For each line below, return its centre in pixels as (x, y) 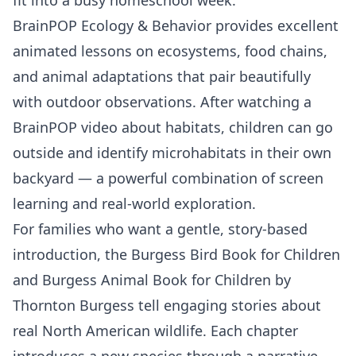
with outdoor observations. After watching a (162, 101)
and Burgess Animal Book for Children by (152, 279)
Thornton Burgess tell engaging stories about (167, 305)
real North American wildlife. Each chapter (155, 330)
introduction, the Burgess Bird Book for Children (176, 254)
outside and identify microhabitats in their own (172, 152)
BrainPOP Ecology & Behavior (112, 25)
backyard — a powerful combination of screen (168, 178)
